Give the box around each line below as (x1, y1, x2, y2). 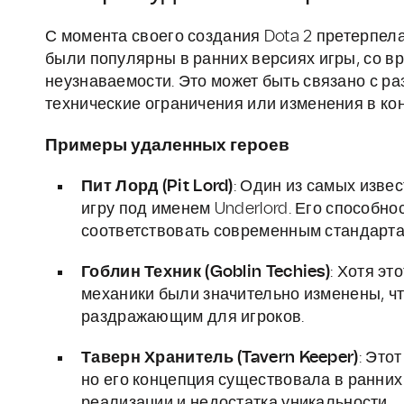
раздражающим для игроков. (81, 309, 305, 326)
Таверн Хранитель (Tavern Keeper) (81, 350, 359, 367)
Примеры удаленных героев (45, 137, 289, 155)
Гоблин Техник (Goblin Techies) (81, 264, 330, 281)
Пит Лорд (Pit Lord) (81, 179, 234, 196)
